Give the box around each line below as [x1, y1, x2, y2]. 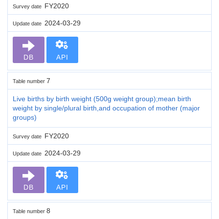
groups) [13, 113, 37, 121]
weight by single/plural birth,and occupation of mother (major [13, 104, 200, 112]
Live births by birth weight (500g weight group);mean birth [13, 94, 191, 103]
